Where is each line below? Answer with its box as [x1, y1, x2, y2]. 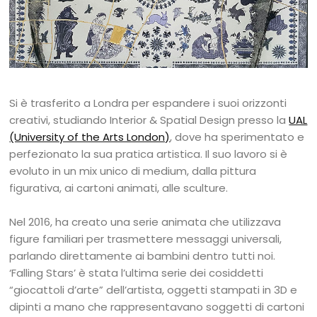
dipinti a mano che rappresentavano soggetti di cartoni [9, 299, 305, 315]
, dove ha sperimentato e [170, 129, 305, 145]
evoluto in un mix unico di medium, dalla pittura [9, 163, 257, 179]
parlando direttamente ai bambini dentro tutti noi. [9, 248, 276, 264]
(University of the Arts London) [9, 129, 171, 145]
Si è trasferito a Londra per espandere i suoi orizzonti [9, 96, 287, 111]
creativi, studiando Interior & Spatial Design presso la [9, 113, 289, 128]
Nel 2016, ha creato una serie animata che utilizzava [9, 214, 282, 230]
